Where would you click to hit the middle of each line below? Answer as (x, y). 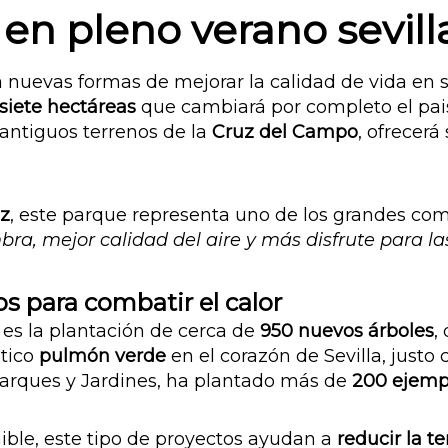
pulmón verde (102, 356)
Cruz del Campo (285, 132)
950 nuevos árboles (347, 331)
